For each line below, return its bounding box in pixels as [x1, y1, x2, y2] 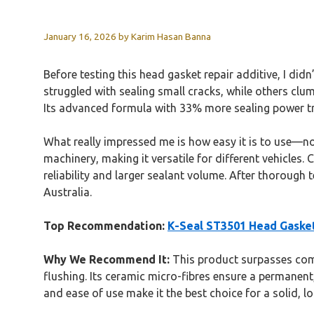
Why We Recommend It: [43, 252, 170, 266]
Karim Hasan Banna [131, 30, 211, 42]
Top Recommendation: [43, 219, 165, 232]
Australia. [43, 185, 92, 198]
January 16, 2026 [43, 30, 116, 42]
